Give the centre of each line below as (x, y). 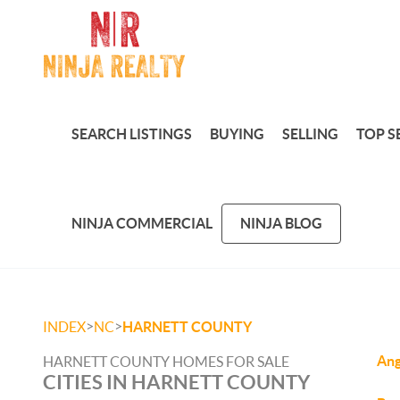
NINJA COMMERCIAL (142, 223)
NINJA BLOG (281, 223)
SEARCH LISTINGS (131, 133)
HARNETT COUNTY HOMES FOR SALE (166, 362)
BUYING (237, 133)
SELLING (310, 133)
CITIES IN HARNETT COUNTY (176, 382)
